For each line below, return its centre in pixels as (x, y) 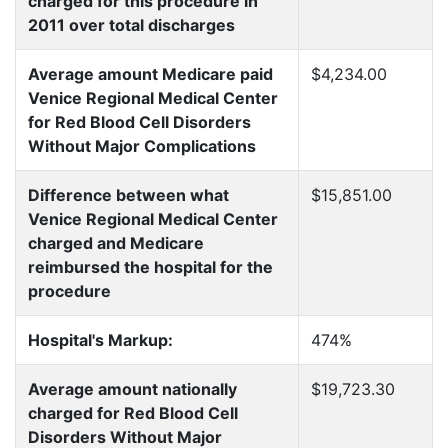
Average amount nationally (132, 389)
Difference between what (128, 195)
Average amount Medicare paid (150, 74)
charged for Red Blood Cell (133, 413)
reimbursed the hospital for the (150, 267)
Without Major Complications (142, 146)
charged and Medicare (116, 243)
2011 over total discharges (131, 25)
